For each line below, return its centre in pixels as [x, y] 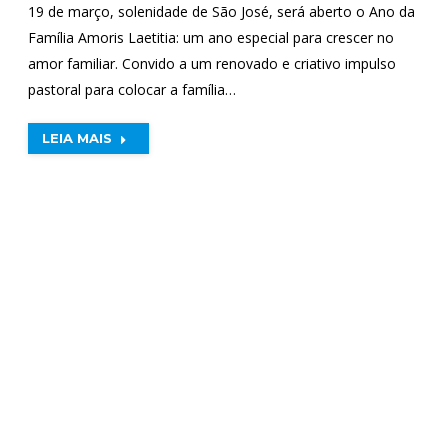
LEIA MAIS [76, 138]
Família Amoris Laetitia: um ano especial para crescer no [210, 37]
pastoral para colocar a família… [131, 89]
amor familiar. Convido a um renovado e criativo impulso [211, 63]
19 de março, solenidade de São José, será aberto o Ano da [221, 11]
